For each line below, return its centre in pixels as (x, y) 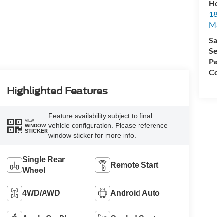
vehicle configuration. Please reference (108, 126)
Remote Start (135, 165)
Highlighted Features (57, 91)
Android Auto (135, 193)
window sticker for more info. (92, 135)
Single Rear (43, 159)
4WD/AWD (41, 193)
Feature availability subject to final (100, 116)
